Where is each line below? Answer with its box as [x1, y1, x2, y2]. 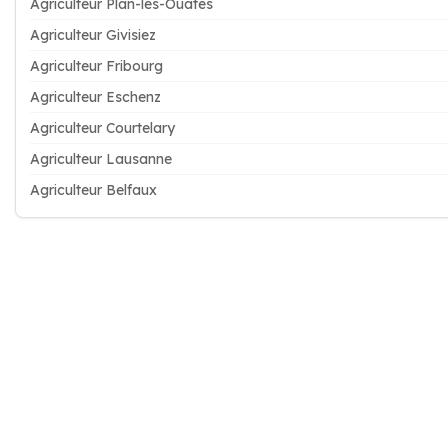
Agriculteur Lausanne [30, 150, 172, 168]
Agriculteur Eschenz [30, 88, 161, 106]
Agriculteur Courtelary [30, 119, 175, 137]
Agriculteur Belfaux [30, 181, 157, 199]
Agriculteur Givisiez [30, 26, 156, 44]
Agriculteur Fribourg [30, 57, 163, 75]
